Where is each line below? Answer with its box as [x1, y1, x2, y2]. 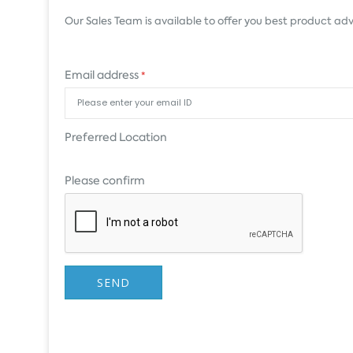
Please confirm [65, 173, 145, 188]
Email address [65, 67, 141, 82]
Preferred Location [65, 129, 167, 144]
